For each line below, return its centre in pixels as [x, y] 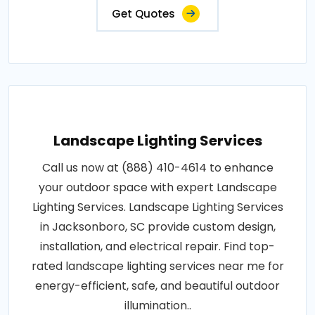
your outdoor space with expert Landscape [157, 188]
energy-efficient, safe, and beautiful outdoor [157, 286]
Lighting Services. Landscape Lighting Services [157, 207]
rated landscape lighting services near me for [157, 266]
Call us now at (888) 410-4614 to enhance [157, 168]
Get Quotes [143, 14]
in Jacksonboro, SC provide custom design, [157, 227]
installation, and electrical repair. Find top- [157, 247]
